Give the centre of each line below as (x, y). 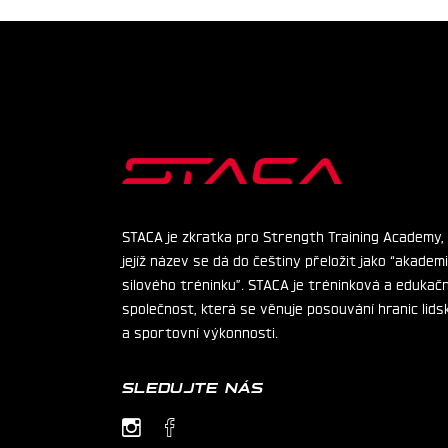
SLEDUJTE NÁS (193, 385)
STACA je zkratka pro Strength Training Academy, (283, 234)
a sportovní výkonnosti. (200, 330)
